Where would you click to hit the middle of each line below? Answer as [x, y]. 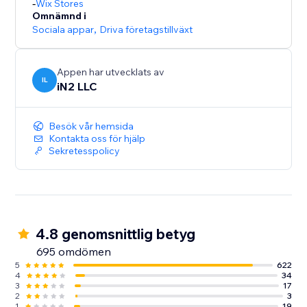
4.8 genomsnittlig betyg [116, 234]
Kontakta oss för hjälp [97, 139]
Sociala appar [63, 30]
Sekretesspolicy [85, 151]
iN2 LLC [77, 87]
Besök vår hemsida [91, 126]
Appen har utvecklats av [111, 72]
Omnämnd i [60, 16]
